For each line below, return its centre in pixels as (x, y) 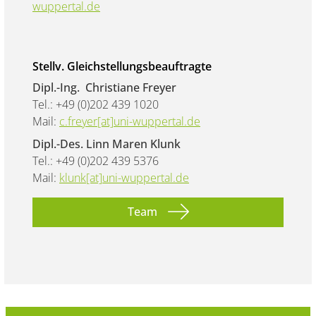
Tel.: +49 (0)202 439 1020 (96, 104)
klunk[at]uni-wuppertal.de (124, 177)
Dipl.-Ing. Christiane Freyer (104, 87)
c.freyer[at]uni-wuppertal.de (130, 121)
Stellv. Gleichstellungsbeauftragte (122, 66)
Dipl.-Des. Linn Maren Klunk (107, 144)
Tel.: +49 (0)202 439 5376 (96, 160)
